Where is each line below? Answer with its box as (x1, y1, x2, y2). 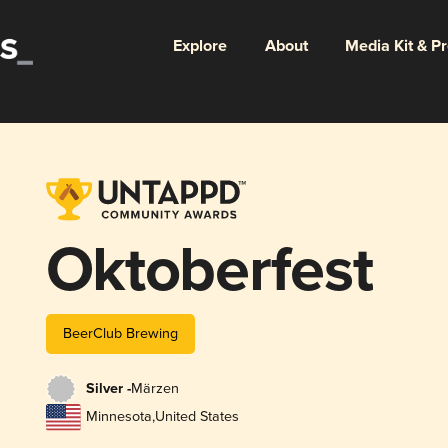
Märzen (130, 380, 179, 398)
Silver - (85, 380, 131, 399)
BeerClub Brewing (62, 324, 178, 342)
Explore (172, 35, 227, 57)
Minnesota (85, 408, 152, 426)
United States (154, 408, 239, 426)
